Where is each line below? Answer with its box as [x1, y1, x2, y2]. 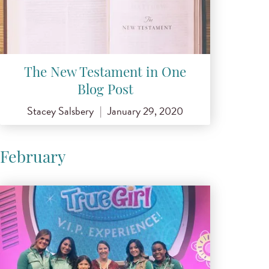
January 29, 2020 [107, 103, 184, 119]
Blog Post [77, 83, 133, 98]
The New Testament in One [24, 66, 186, 80]
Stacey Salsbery [26, 103, 94, 119]
